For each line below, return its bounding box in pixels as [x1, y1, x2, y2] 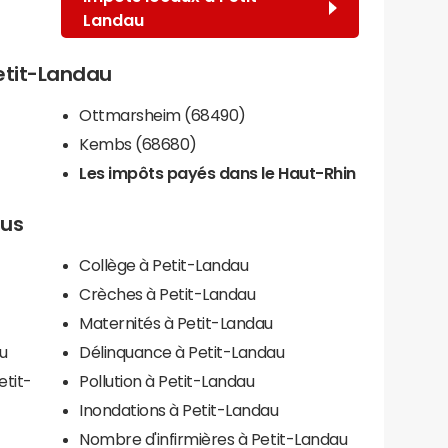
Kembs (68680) [79, 135, 197, 152]
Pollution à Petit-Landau [79, 372, 255, 389]
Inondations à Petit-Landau [79, 401, 279, 418]
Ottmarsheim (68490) [79, 106, 246, 123]
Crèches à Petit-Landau [79, 285, 256, 302]
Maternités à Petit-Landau [79, 314, 273, 331]
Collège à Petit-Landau [79, 256, 249, 273]
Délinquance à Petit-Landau [79, 343, 285, 360]
